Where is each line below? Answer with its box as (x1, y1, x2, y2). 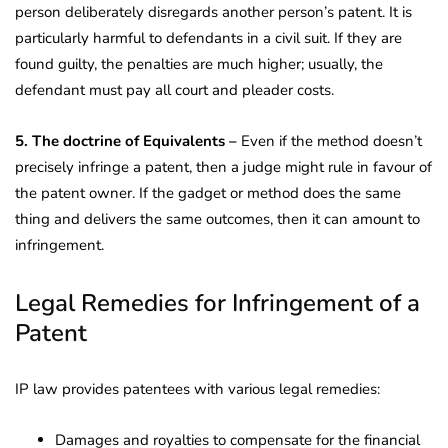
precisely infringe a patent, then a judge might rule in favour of (15, 156, 432, 177)
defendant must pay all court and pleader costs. (15, 79, 334, 100)
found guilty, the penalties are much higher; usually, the (15, 53, 383, 74)
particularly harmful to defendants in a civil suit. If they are (15, 27, 402, 48)
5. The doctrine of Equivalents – (15, 130, 237, 151)
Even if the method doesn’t (237, 130, 422, 151)
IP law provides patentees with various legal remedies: (15, 378, 380, 399)
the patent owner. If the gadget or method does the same (15, 182, 401, 203)
